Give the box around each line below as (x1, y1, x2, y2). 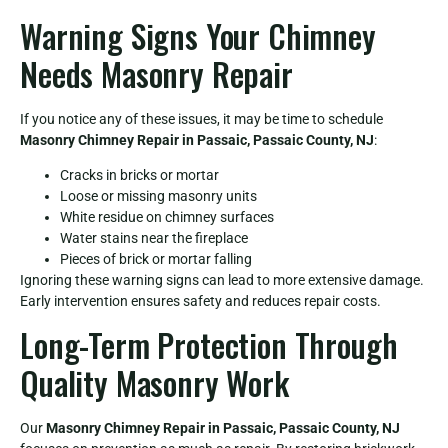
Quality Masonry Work (20, 359, 289, 407)
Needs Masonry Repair (20, 49, 293, 97)
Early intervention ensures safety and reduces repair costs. (20, 292, 381, 309)
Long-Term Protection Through (20, 321, 398, 369)
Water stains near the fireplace (60, 229, 248, 246)
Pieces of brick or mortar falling (60, 250, 252, 267)
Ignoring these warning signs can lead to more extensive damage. (20, 271, 424, 288)
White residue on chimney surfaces (60, 208, 274, 225)
